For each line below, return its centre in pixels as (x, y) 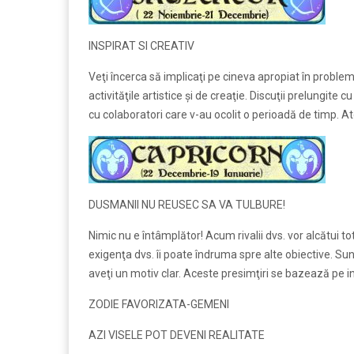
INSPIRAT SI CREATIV (141, 45)
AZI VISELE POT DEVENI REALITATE (177, 335)
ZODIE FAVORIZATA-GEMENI (159, 304)
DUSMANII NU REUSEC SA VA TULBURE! (187, 204)
